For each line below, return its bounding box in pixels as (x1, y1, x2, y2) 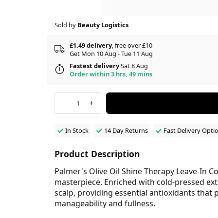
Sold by (54, 20, 77, 29)
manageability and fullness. (54, 198, 155, 209)
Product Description (54, 147, 140, 160)
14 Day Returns (104, 126, 148, 135)
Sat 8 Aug (119, 61, 148, 70)
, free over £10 (112, 40, 152, 50)
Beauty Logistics (77, 20, 128, 29)
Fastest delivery (70, 61, 119, 70)
